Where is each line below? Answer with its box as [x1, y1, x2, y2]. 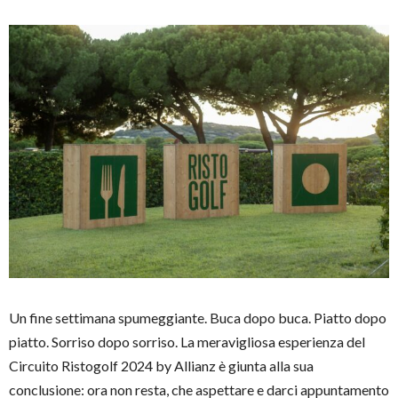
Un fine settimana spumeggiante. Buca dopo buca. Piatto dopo [9, 309, 386, 327]
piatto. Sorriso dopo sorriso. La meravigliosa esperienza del [9, 333, 365, 351]
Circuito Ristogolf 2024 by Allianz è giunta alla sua [9, 357, 314, 375]
